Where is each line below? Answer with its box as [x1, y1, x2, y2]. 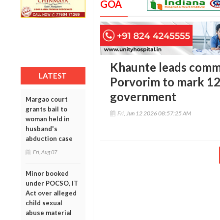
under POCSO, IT [26, 179, 78, 187]
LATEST [39, 71, 67, 80]
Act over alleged [26, 189, 77, 197]
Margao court [26, 95, 68, 103]
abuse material [26, 208, 72, 217]
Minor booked [26, 169, 69, 177]
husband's [26, 124, 57, 133]
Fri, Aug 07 [33, 148, 57, 155]
